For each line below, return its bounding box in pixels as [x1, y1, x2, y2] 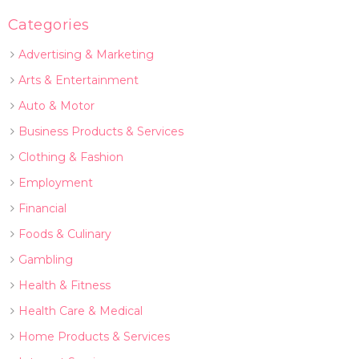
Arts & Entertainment [18, 73, 139, 87]
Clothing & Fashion [18, 150, 123, 164]
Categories [7, 16, 90, 34]
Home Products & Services [18, 329, 170, 344]
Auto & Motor [18, 99, 95, 113]
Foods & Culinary [18, 227, 111, 241]
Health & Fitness [18, 278, 111, 292]
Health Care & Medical [18, 304, 143, 318]
